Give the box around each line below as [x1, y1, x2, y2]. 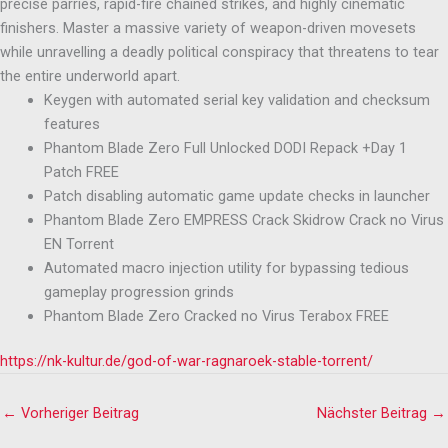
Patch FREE [43, 162, 119, 181]
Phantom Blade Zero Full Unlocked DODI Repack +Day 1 [43, 138, 407, 157]
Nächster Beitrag [317, 404, 431, 423]
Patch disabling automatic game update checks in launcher [43, 186, 430, 205]
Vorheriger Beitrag [17, 404, 139, 423]
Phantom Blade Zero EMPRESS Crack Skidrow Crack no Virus [43, 210, 444, 229]
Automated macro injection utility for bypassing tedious [43, 258, 409, 277]
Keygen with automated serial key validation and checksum [43, 90, 430, 109]
